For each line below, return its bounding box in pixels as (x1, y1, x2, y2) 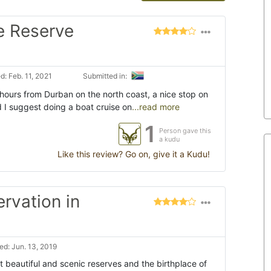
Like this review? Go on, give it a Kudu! (55, 149, 210, 160)
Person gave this (159, 126, 211, 135)
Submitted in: (83, 71, 129, 80)
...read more (132, 102, 180, 113)
